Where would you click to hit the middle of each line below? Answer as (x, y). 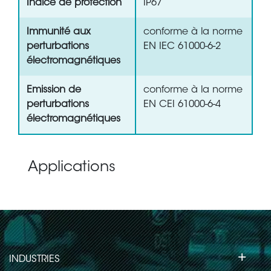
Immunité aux (59, 32)
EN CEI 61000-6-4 (182, 105)
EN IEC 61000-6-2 (182, 47)
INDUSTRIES (34, 260)
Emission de (54, 90)
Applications (72, 168)
